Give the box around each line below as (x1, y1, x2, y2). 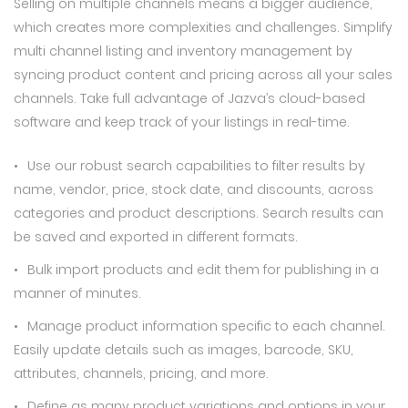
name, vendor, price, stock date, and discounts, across (14, 180, 373, 199)
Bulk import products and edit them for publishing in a (27, 260, 379, 279)
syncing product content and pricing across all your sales (14, 66, 393, 84)
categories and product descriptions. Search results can (14, 204, 383, 222)
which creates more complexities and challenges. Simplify (14, 18, 393, 36)
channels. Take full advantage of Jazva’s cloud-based (14, 89, 365, 107)
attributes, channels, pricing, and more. (14, 364, 269, 382)
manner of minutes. (14, 284, 141, 302)
